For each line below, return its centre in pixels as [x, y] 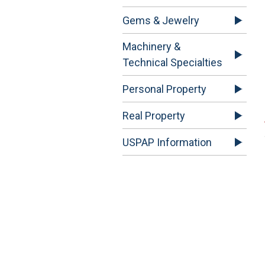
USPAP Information [167, 142]
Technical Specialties [172, 63]
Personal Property [164, 89]
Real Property [154, 115]
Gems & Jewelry [161, 20]
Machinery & [151, 47]
